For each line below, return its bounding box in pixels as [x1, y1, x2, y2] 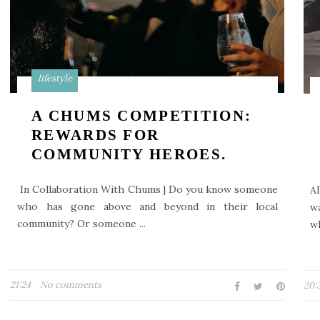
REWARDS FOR [31, 126, 160, 144]
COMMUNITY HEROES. [31, 146, 227, 163]
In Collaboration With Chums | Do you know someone [17, 183, 279, 196]
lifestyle [37, 72, 72, 84]
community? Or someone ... [17, 217, 146, 230]
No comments [40, 279, 102, 291]
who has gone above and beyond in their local [17, 200, 279, 213]
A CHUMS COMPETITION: [31, 107, 252, 124]
